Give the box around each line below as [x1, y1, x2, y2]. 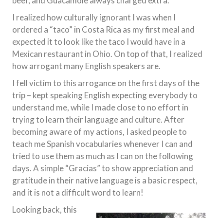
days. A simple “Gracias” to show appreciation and [12, 163, 193, 173]
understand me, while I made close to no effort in [12, 102, 188, 112]
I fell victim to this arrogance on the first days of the [12, 77, 200, 88]
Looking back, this [12, 204, 77, 215]
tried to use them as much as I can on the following [12, 150, 193, 161]
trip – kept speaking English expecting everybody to [12, 90, 198, 100]
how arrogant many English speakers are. [12, 60, 161, 71]
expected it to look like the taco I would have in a [12, 36, 185, 47]
